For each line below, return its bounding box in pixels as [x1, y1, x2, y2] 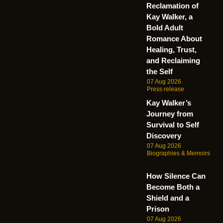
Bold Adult [146, 23, 183, 32]
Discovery [146, 131, 181, 140]
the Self [146, 67, 173, 76]
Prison [146, 205, 169, 214]
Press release [147, 86, 184, 93]
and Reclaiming [146, 56, 200, 65]
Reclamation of [146, 1, 199, 10]
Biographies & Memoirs [147, 150, 210, 157]
